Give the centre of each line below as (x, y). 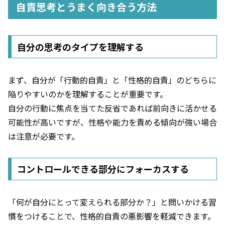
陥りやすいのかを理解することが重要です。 (88, 94)
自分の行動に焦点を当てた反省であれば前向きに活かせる (113, 108)
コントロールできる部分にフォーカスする (103, 169)
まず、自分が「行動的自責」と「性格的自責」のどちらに (112, 80)
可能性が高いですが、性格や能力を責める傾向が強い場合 (113, 122)
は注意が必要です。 (44, 136)
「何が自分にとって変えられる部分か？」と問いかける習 (112, 202)
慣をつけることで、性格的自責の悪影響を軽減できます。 (112, 216)
